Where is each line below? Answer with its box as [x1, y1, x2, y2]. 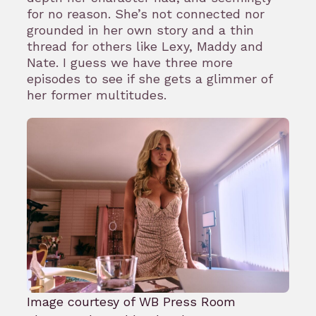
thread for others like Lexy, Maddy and [27, 38, 263, 54]
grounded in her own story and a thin [27, 22, 254, 37]
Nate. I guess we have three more [27, 54, 233, 70]
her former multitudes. [27, 87, 171, 102]
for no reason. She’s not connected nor [27, 6, 265, 21]
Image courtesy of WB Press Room [27, 293, 236, 309]
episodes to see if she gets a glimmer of [27, 71, 272, 86]
